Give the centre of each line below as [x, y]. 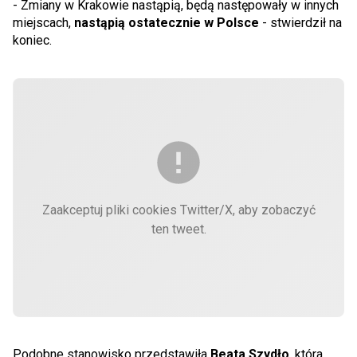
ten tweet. [178, 229]
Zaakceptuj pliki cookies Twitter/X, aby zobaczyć [178, 210]
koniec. [32, 40]
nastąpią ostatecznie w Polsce [165, 23]
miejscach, [42, 23]
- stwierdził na [300, 23]
